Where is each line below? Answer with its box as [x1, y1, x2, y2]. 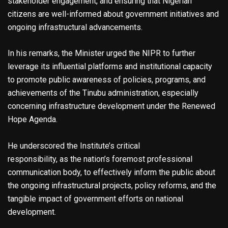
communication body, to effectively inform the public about [8, 167, 215, 178]
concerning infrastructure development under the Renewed [8, 101, 215, 111]
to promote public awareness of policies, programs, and [8, 75, 206, 85]
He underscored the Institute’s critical [8, 141, 140, 151]
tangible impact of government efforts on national [8, 194, 183, 204]
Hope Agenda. [8, 115, 58, 125]
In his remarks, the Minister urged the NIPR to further [8, 48, 195, 59]
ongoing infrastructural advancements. [8, 22, 142, 33]
